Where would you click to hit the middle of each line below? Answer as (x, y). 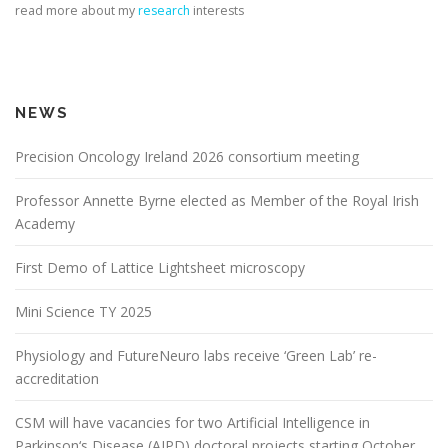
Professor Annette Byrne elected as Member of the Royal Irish (217, 200)
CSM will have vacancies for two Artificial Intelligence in (192, 422)
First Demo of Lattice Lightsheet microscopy (160, 267)
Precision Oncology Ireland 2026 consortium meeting (187, 156)
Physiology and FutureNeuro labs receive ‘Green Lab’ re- (196, 355)
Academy (45, 223)
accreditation (57, 378)
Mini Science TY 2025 (83, 311)
